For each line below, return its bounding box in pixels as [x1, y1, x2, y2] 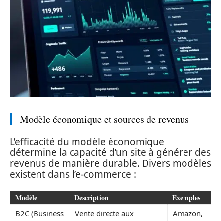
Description [74, 192, 109, 203]
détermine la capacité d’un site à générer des [10, 146, 211, 159]
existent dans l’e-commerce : [10, 168, 136, 181]
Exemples [172, 192, 200, 203]
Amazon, [173, 208, 203, 218]
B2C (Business [15, 208, 64, 218]
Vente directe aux [75, 208, 134, 218]
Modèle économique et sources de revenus [20, 112, 189, 126]
